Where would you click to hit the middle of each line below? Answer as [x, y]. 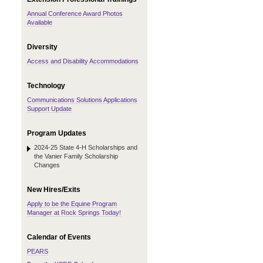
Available [40, 22]
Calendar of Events [59, 237]
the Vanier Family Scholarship [76, 156]
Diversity [42, 47]
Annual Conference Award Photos [75, 14]
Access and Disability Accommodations [83, 61]
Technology [46, 86]
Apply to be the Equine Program [72, 204]
